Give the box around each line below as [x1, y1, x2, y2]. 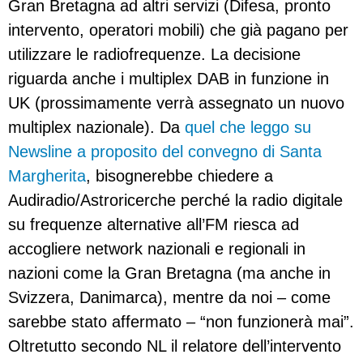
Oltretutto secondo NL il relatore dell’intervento [8, 337, 341, 356]
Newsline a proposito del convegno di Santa [8, 143, 322, 161]
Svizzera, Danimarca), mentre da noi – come [8, 288, 331, 307]
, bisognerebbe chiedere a [86, 167, 273, 186]
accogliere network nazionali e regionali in [8, 240, 305, 258]
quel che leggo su [185, 118, 311, 137]
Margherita [8, 167, 86, 186]
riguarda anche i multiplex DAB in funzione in [8, 70, 329, 88]
